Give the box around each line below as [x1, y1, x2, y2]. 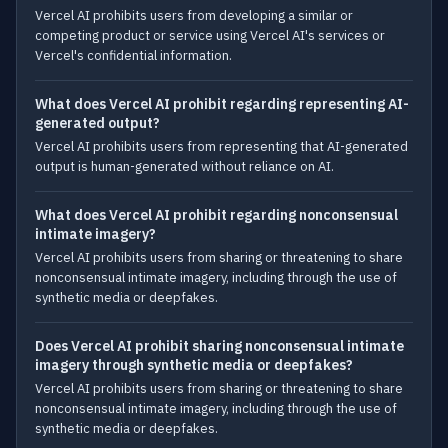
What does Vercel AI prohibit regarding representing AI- [35, 95, 409, 113]
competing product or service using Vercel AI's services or [35, 27, 385, 44]
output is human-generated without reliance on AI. [35, 158, 334, 175]
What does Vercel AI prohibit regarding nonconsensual [35, 206, 398, 224]
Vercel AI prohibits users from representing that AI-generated [35, 138, 408, 155]
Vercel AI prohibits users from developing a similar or [35, 7, 353, 24]
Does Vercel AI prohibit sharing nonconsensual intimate [35, 337, 404, 355]
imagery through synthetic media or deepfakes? [35, 356, 353, 374]
